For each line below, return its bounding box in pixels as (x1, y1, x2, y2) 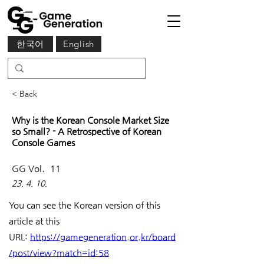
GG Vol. (12, 163, 47, 173)
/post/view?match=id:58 (9, 247, 109, 258)
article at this (9, 216, 62, 226)
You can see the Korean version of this (9, 200, 163, 210)
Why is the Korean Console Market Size (12, 115, 169, 125)
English (62, 38, 95, 49)
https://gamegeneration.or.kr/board (30, 232, 176, 242)
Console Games (12, 137, 75, 147)
